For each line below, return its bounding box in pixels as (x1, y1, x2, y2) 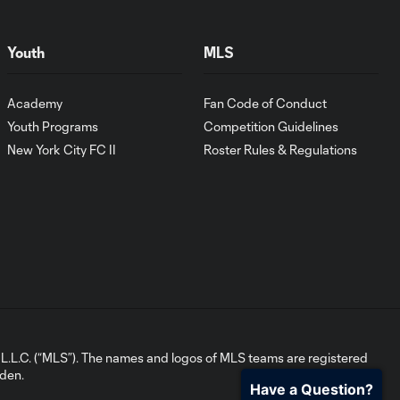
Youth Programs (7, 119, 98, 134)
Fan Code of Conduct (204, 96, 327, 111)
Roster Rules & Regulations (204, 142, 357, 157)
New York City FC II (7, 142, 116, 157)
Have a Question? (250, 380, 373, 398)
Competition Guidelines (204, 119, 338, 134)
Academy (7, 96, 62, 111)
